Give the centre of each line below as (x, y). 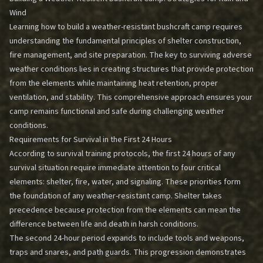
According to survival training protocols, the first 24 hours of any (122, 154)
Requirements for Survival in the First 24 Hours (91, 140)
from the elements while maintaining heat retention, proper (114, 83)
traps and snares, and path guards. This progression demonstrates (128, 252)
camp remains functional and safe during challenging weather (117, 112)
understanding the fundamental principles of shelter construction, (125, 41)
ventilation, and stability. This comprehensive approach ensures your (131, 97)
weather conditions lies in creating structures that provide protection (131, 69)
